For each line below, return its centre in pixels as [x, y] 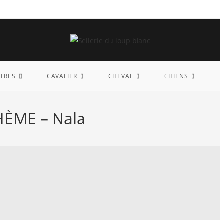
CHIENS [176, 76]
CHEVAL [120, 76]
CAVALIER [62, 76]
